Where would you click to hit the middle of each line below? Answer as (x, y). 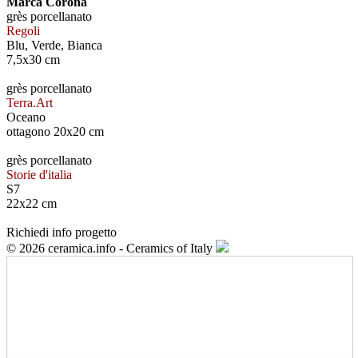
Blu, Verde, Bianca (54, 46)
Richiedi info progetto (62, 233)
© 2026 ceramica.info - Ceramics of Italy (111, 249)
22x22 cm (32, 204)
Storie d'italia (39, 175)
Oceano (26, 117)
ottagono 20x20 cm (55, 132)
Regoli (23, 31)
